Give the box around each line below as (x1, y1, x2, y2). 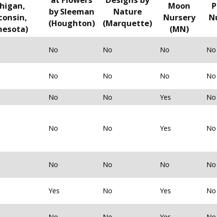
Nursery (163, 12, 195, 23)
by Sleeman (49, 6, 94, 17)
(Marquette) (103, 17, 152, 29)
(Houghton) (48, 17, 95, 29)
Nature (113, 6, 142, 17)
